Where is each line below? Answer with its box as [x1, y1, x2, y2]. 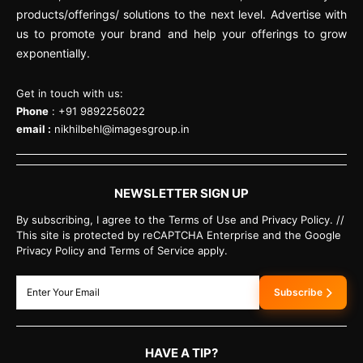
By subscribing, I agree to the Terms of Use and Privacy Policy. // [16, 212, 344, 226]
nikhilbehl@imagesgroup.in [54, 122, 190, 135]
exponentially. [16, 45, 90, 60]
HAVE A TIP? [145, 344, 218, 361]
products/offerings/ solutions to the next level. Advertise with [16, 6, 347, 21]
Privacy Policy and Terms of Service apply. [16, 243, 228, 257]
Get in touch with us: [16, 86, 123, 100]
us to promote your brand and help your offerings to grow [16, 26, 347, 41]
